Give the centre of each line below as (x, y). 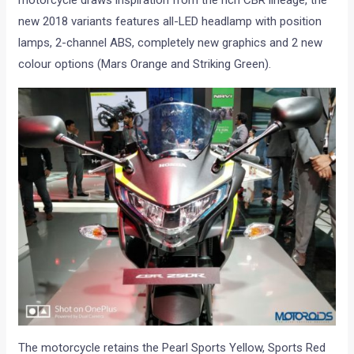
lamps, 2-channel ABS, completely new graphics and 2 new (171, 43)
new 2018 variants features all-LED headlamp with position (170, 22)
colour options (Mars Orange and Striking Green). (145, 64)
